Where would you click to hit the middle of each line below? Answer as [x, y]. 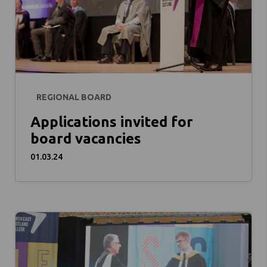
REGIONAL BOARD [74, 97]
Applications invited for [112, 122]
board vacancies [86, 139]
